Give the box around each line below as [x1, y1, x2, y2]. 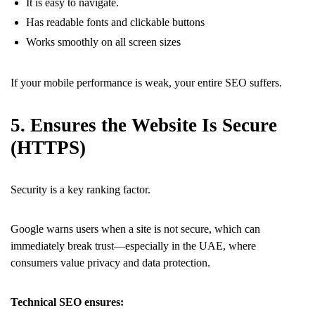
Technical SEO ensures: [11, 295, 124, 308]
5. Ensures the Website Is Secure [11, 114, 277, 136]
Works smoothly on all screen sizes [26, 35, 181, 48]
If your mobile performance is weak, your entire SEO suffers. [11, 76, 282, 89]
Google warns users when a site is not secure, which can [11, 222, 260, 235]
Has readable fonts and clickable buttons [26, 15, 205, 28]
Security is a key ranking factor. [11, 183, 150, 195]
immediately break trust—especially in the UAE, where [11, 239, 256, 252]
